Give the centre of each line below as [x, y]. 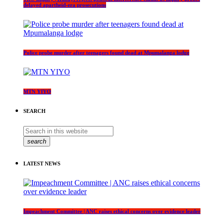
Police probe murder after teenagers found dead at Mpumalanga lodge [106, 52]
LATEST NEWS [42, 164]
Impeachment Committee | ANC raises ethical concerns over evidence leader [112, 211]
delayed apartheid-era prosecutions [65, 5]
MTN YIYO [37, 91]
